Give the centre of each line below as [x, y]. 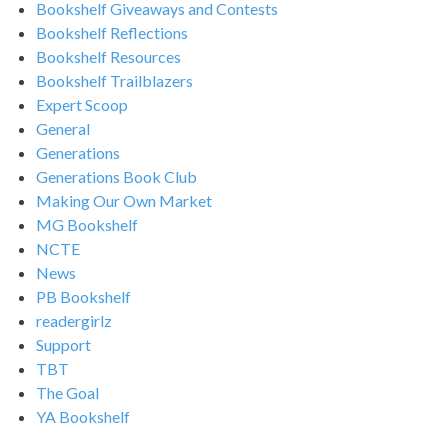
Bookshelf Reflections [112, 32]
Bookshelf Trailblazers [114, 80]
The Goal [67, 392]
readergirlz [74, 320]
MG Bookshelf [87, 224]
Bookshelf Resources [108, 56]
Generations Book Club [116, 176]
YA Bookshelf [83, 416]
